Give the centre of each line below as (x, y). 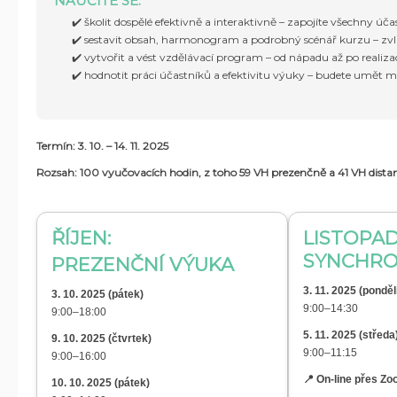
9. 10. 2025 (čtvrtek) (101, 339)
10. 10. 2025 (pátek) (101, 383)
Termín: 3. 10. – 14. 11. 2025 (102, 146)
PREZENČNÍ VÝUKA (143, 265)
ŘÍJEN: (81, 238)
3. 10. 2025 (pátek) (97, 294)
